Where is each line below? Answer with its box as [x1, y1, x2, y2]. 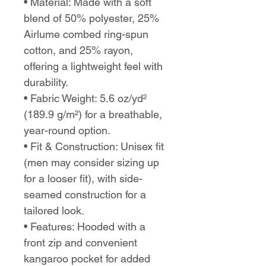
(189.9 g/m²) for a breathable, [24, 108, 162, 121]
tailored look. [24, 204, 84, 217]
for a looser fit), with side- [24, 172, 142, 185]
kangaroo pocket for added [24, 252, 150, 265]
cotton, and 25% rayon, [24, 44, 133, 56]
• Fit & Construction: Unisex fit [24, 140, 164, 153]
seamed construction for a [24, 188, 146, 201]
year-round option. [24, 124, 110, 137]
